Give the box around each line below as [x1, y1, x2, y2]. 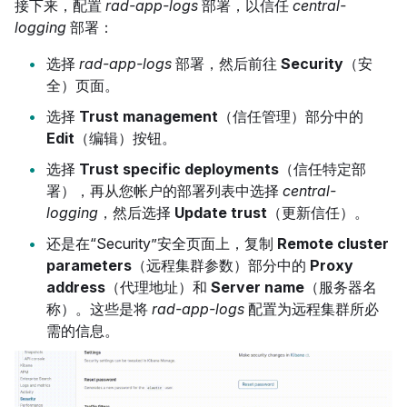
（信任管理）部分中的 [218, 106, 363, 125]
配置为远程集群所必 [244, 299, 379, 318]
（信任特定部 [279, 159, 366, 178]
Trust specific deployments [79, 159, 279, 178]
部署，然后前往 [172, 54, 281, 73]
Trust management [79, 106, 218, 125]
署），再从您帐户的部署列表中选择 [46, 181, 283, 200]
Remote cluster [277, 233, 389, 253]
